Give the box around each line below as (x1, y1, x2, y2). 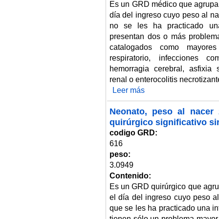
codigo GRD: (109, 128, 159, 137)
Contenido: (109, 171, 153, 180)
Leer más (112, 86, 145, 94)
